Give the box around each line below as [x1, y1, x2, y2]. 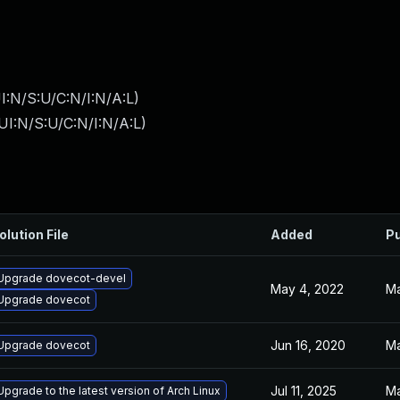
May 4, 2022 [271, 281, 344, 296]
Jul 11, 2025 [271, 383, 337, 398]
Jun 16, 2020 [271, 337, 346, 353]
